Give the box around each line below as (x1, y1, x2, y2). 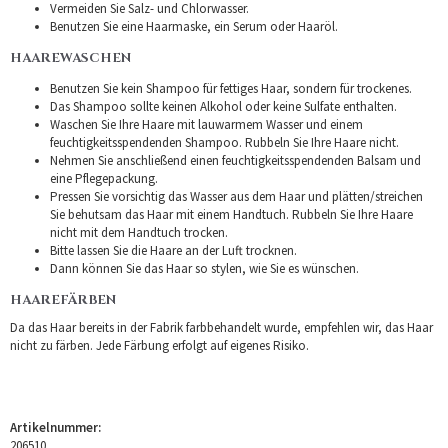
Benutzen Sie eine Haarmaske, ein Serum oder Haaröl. (50, 17, 338, 35)
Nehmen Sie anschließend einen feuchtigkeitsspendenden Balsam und (50, 151, 421, 169)
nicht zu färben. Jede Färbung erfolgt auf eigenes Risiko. (10, 336, 309, 354)
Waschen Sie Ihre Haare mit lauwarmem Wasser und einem (50, 115, 363, 133)
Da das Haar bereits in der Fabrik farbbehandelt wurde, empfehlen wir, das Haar (10, 318, 433, 336)
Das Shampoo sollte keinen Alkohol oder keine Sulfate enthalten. (50, 97, 397, 115)
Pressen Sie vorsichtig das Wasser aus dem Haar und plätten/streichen (50, 187, 423, 205)
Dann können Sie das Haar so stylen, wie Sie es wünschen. (50, 259, 359, 277)
